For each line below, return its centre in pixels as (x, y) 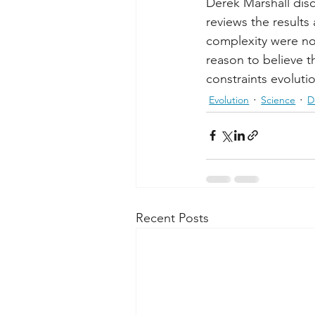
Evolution (229, 99)
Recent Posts (173, 218)
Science (278, 99)
